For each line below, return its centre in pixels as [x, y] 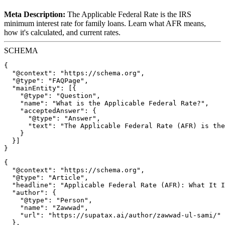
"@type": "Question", [52, 96]
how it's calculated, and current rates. [62, 33]
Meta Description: [35, 15]
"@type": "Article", [46, 178]
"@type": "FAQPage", [46, 81]
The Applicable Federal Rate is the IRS [128, 15]
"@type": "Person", [48, 200]
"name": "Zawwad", [46, 208]
